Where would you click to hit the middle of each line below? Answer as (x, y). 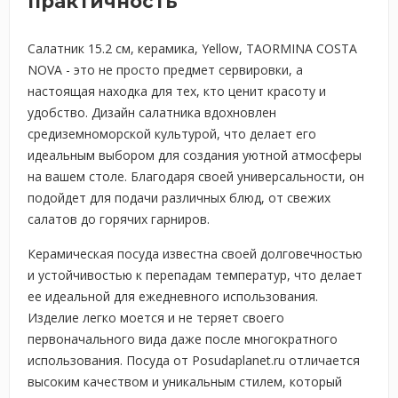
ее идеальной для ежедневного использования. (173, 296)
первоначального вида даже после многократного (183, 339)
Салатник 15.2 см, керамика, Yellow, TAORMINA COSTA (192, 48)
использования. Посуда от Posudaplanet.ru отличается (194, 360)
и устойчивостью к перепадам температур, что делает (195, 275)
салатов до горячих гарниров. (119, 219)
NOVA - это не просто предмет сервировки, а (165, 70)
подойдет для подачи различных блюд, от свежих (179, 198)
